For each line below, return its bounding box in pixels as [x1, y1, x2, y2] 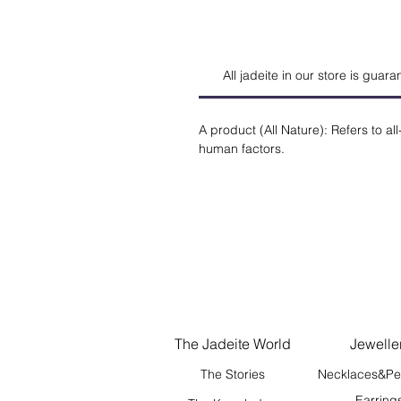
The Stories [200, 366, 265, 382]
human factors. [199, 141, 285, 157]
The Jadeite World [174, 335, 291, 353]
